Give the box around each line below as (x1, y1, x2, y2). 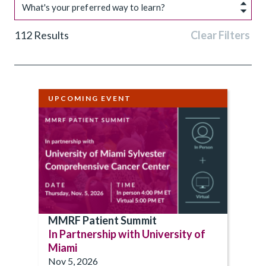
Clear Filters (191, 28, 250, 42)
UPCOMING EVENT (48, 94, 131, 103)
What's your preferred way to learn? (22, 2, 166, 13)
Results (32, 28, 69, 42)
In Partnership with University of (48, 227, 206, 240)
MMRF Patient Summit (48, 213, 157, 227)
